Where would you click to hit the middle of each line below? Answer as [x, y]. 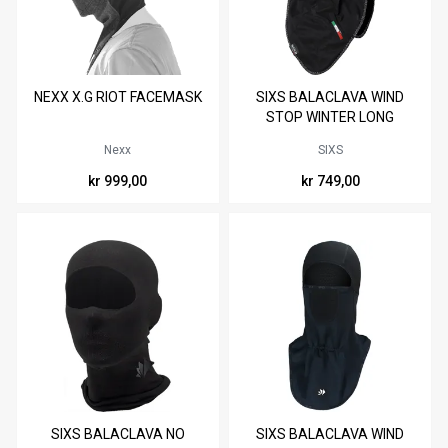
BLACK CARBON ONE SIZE [330, 136]
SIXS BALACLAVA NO [117, 433]
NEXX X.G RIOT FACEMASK [117, 96]
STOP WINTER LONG [330, 116]
